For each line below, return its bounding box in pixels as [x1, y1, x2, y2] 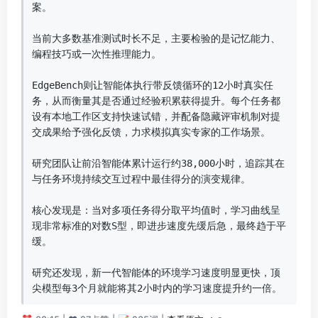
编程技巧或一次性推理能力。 [32, 48, 161, 60]
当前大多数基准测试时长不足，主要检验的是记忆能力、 [32, 33, 280, 44]
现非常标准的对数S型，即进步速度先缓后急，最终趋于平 [32, 220, 286, 231]
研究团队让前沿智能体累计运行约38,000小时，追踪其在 [32, 158, 285, 169]
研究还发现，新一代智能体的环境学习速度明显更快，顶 [32, 267, 280, 278]
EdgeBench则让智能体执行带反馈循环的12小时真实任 [32, 79, 273, 91]
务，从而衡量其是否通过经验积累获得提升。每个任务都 [32, 95, 280, 106]
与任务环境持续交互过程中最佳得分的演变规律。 [32, 173, 251, 185]
